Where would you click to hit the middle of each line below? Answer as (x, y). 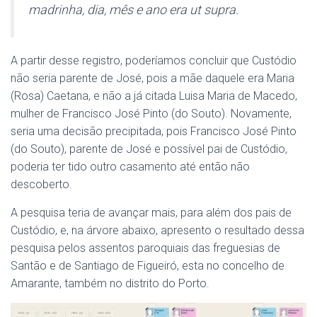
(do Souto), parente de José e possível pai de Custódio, (149, 149)
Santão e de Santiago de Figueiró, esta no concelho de (148, 266)
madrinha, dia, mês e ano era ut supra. (133, 10)
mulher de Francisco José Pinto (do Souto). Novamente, (151, 114)
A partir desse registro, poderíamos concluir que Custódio (154, 60)
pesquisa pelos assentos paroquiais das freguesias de (145, 248)
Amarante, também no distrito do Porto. (110, 283)
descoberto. (41, 184)
